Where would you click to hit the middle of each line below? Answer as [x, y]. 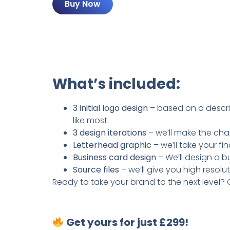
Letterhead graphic [112, 145]
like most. [91, 120]
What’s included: [116, 84]
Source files [96, 169]
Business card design [114, 157]
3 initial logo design [110, 108]
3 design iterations [110, 132]
